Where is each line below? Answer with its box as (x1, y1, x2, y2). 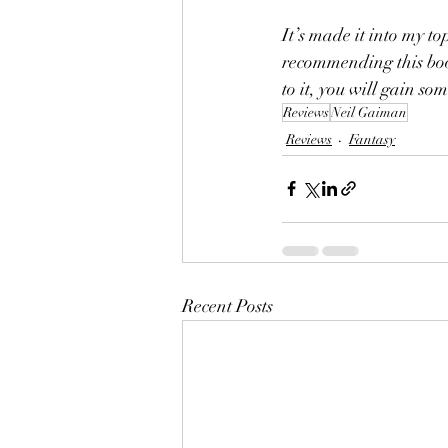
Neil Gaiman (331, 103, 407, 121)
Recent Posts (182, 294, 273, 317)
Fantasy (349, 131, 395, 149)
